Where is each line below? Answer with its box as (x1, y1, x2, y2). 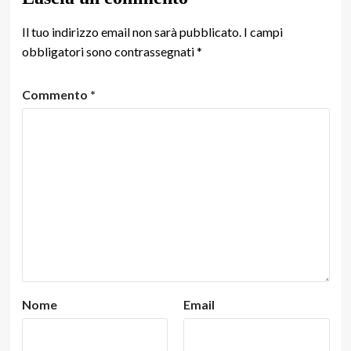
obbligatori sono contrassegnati (21, 43, 197, 59)
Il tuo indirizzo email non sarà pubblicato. (21, 24, 241, 39)
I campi (243, 24, 283, 39)
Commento (21, 86, 90, 102)
